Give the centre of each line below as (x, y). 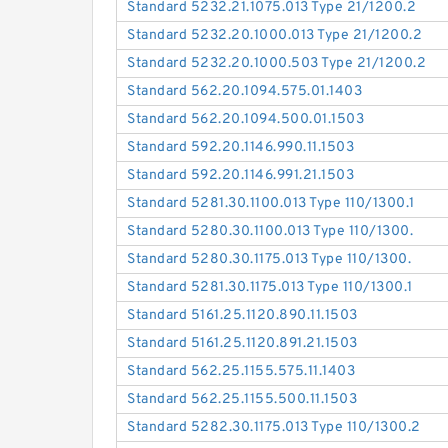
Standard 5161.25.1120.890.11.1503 (242, 316)
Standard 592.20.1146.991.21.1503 (241, 176)
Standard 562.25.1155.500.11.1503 (242, 400)
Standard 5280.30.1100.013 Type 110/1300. (270, 232)
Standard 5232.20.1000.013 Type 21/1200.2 (275, 36)
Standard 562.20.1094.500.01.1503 (246, 120)
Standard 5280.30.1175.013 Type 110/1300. (269, 260)
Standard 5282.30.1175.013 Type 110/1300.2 (274, 428)
